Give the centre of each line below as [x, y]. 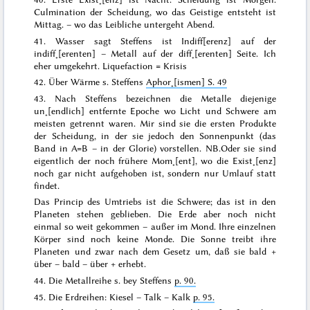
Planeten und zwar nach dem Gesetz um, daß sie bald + [155, 252]
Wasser [70, 40]
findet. [47, 185]
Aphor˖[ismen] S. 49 [187, 82]
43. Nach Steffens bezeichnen [107, 98]
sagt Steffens [123, 40]
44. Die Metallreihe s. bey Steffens [104, 281]
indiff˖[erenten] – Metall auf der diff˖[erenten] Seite [145, 53]
